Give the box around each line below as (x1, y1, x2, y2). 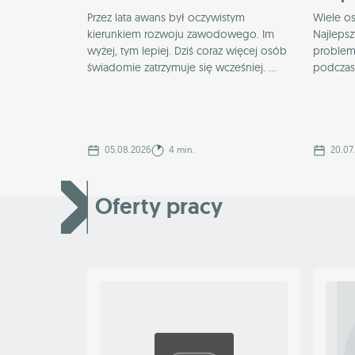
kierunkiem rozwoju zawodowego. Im (87, 27, 274, 42)
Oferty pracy (95, 192, 223, 222)
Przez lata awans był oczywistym (87, 10, 245, 25)
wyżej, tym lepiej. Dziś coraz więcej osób (87, 44, 287, 59)
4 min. (166, 143, 195, 156)
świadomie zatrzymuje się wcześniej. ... (87, 60, 276, 75)
